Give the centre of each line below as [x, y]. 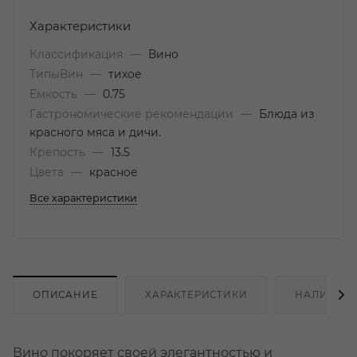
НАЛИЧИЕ [323, 294]
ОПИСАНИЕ [65, 294]
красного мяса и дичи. [95, 132]
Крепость [59, 152]
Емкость [55, 94]
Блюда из [286, 114]
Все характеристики [83, 198]
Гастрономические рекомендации [133, 114]
